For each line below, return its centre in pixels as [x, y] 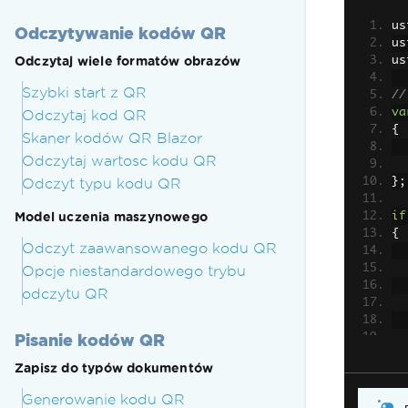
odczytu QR [65, 294]
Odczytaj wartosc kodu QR [119, 161]
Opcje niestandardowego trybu [134, 271]
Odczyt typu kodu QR [102, 184]
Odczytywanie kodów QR [120, 33]
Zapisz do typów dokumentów [114, 368]
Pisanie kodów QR [90, 340]
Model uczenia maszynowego [111, 217]
